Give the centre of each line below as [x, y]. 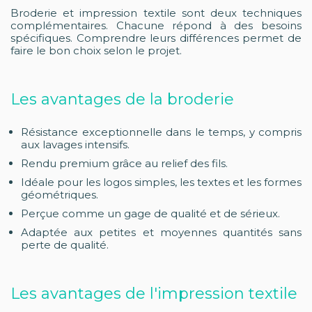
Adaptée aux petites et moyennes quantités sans [161, 232]
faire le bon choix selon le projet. [96, 50]
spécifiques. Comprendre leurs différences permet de [156, 38]
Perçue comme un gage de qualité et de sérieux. [150, 213]
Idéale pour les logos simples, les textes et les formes [161, 182]
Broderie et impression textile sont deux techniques [156, 13]
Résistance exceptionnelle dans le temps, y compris [161, 132]
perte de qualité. [65, 245]
